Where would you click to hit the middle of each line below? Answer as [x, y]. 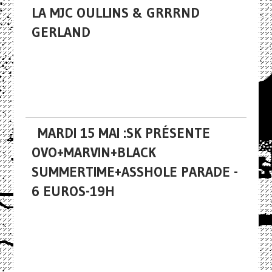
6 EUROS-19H [73, 191]
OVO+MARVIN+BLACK [93, 152]
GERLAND [61, 32]
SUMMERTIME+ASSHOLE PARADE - [134, 172]
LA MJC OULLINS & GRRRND [115, 13]
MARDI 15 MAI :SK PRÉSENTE [124, 133]
